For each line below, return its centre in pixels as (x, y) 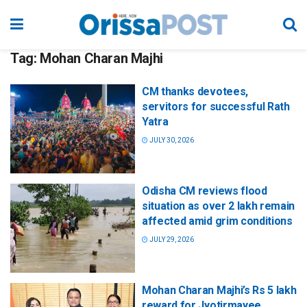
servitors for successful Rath (216, 107)
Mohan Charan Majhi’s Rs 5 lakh (219, 291)
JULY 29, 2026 (171, 240)
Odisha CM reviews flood (205, 191)
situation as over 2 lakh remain (219, 206)
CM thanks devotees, (195, 91)
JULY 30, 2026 (171, 140)
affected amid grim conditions (217, 221)
